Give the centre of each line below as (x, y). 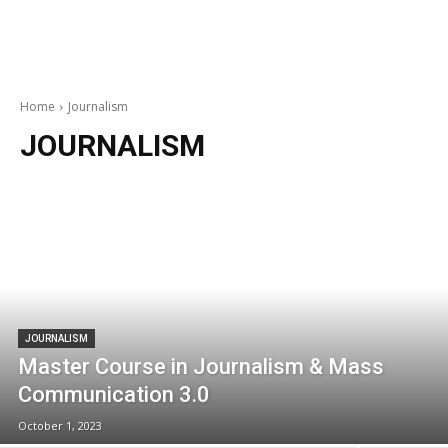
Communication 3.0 (114, 394)
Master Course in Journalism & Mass (201, 366)
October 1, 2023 (60, 425)
